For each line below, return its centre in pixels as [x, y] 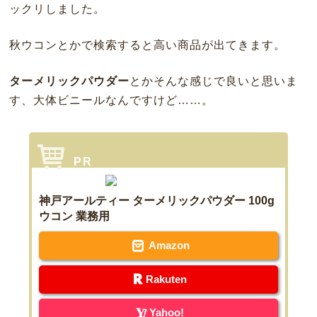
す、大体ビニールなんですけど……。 [111, 100]
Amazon [169, 246]
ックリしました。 [57, 9]
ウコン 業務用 [75, 217]
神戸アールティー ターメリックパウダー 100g [157, 201]
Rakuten [167, 279]
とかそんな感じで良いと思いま [213, 81]
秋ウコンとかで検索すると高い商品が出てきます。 [147, 45]
